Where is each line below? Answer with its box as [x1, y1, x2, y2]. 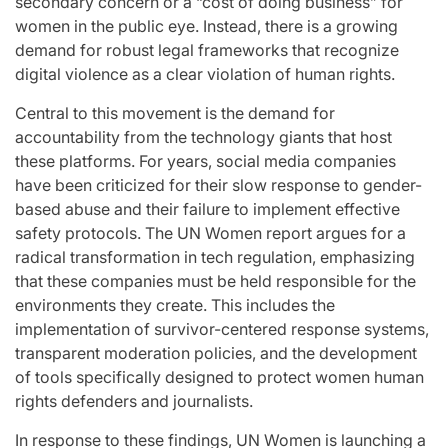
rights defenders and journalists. [15, 391, 253, 411]
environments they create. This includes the [15, 295, 335, 315]
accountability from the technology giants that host [15, 127, 392, 147]
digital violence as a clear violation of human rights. [15, 64, 395, 84]
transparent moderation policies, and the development [15, 343, 417, 363]
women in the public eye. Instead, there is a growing [15, 16, 398, 36]
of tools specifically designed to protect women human [15, 367, 424, 387]
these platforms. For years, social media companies [15, 151, 396, 171]
